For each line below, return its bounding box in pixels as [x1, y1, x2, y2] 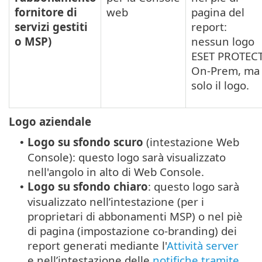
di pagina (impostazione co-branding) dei [27, 223, 237, 239]
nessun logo [191, 34, 254, 49]
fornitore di [15, 5, 77, 20]
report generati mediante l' [27, 238, 167, 253]
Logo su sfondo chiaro [27, 179, 148, 194]
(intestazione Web [143, 135, 239, 150]
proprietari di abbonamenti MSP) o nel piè [27, 209, 243, 224]
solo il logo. [191, 78, 249, 93]
